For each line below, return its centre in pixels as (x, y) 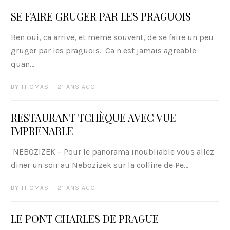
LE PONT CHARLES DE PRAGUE (84, 219)
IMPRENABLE (42, 131)
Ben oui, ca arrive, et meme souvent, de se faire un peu (112, 37)
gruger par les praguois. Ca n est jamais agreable (103, 51)
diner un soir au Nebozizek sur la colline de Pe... (99, 165)
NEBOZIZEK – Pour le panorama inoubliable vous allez (112, 152)
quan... (22, 64)
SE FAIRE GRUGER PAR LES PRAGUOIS (101, 16)
